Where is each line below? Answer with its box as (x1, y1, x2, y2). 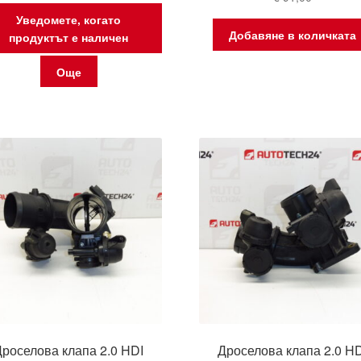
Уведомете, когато (16, 10, 122, 27)
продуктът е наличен (9, 28, 129, 45)
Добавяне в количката (228, 26, 356, 43)
